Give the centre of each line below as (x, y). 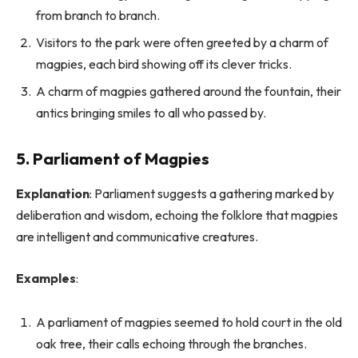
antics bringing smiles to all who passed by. (151, 112)
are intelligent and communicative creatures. (137, 237)
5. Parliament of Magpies (113, 158)
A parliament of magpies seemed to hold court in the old (189, 322)
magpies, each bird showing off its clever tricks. (164, 64)
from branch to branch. (98, 15)
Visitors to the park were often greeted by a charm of (182, 42)
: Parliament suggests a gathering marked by (212, 193)
